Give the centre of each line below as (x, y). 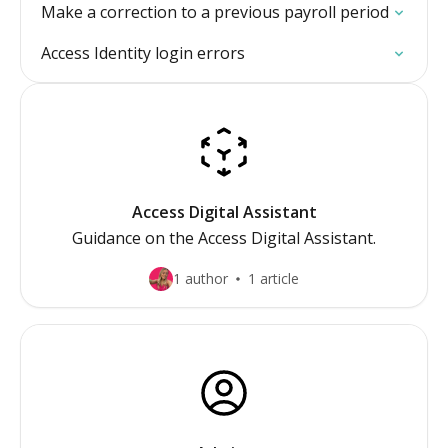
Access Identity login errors (143, 53)
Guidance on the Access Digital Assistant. (224, 238)
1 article (273, 278)
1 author (200, 278)
